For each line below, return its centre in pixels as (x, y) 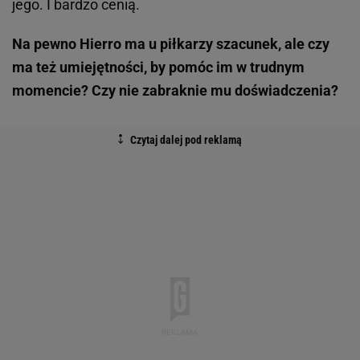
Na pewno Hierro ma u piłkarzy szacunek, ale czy (171, 44)
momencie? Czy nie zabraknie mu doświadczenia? (175, 91)
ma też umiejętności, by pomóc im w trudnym (158, 67)
